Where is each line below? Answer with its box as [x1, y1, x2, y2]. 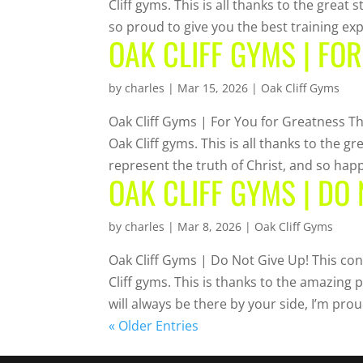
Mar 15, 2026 [177, 79, 249, 96]
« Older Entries [109, 316, 199, 335]
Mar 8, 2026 [177, 218, 242, 234]
